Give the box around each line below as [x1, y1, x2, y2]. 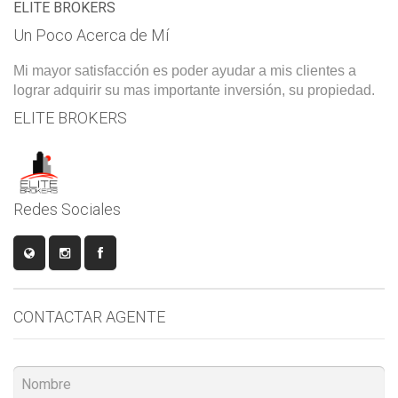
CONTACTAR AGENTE [13, 306, 165, 326]
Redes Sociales [13, 199, 121, 219]
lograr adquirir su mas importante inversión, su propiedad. [13, 82, 375, 98]
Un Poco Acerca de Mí [13, 25, 169, 44]
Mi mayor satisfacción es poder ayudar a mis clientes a [13, 62, 356, 78]
